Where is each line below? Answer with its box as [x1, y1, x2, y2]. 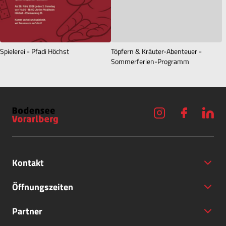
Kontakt [12, 156, 44, 169]
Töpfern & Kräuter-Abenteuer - [111, 45, 202, 56]
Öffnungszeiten [12, 180, 73, 194]
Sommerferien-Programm [111, 55, 189, 67]
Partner [12, 204, 42, 218]
